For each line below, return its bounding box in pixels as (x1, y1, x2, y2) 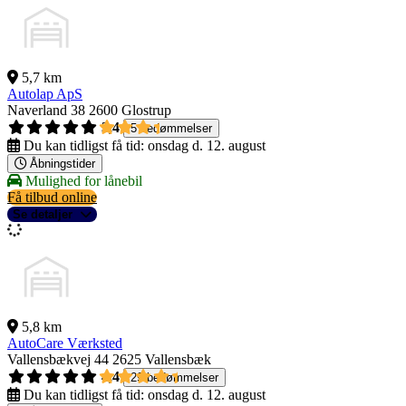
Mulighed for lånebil (22, 173, 142, 189)
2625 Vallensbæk (112, 352, 211, 368)
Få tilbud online (7, 189, 97, 206)
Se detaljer (13, 208, 72, 222)
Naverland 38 (7, 102, 85, 119)
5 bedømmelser (130, 121, 212, 136)
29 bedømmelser (130, 371, 218, 385)
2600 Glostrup (89, 102, 171, 119)
